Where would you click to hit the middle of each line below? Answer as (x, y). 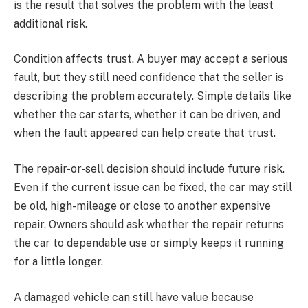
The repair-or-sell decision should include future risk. (149, 169)
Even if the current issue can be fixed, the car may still (153, 188)
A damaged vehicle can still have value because (134, 297)
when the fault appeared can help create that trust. (145, 133)
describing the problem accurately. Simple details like (153, 96)
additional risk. (51, 23)
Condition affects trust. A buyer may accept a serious (151, 59)
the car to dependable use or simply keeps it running (149, 243)
